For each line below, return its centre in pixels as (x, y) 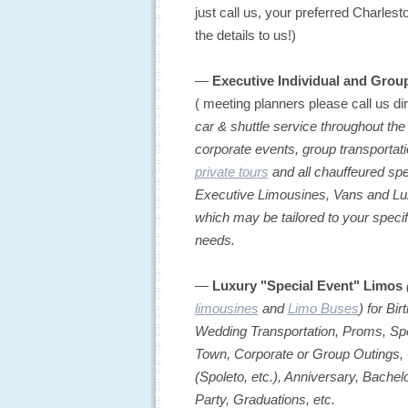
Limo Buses (323, 308)
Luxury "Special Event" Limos (305, 285)
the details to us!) (245, 35)
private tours (231, 171)
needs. (214, 240)
